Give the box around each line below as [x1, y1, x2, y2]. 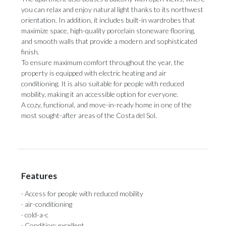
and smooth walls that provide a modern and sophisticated [21, 37, 197, 45]
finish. [21, 47, 39, 56]
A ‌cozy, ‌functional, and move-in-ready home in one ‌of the [21, 100, 192, 109]
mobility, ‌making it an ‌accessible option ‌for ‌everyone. [21, 90, 179, 98]
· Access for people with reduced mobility [21, 189, 143, 198]
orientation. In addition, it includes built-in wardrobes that [21, 16, 195, 24]
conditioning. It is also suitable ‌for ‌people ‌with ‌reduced [21, 79, 184, 88]
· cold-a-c [21, 210, 48, 219]
